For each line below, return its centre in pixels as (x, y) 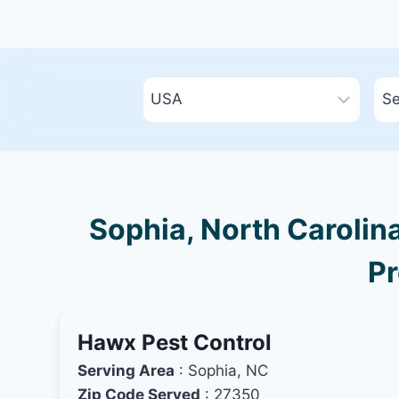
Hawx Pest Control (175, 342)
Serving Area (126, 370)
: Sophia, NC (222, 370)
